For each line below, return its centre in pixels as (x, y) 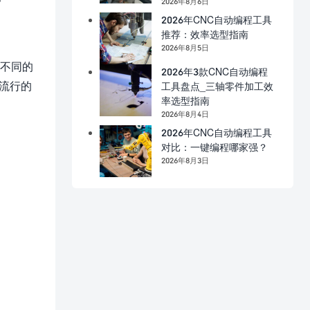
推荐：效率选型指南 (205, 34)
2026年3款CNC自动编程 (215, 71)
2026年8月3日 (185, 160)
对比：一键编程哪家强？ (215, 147)
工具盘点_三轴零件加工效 (217, 86)
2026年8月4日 (185, 113)
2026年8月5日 (185, 47)
